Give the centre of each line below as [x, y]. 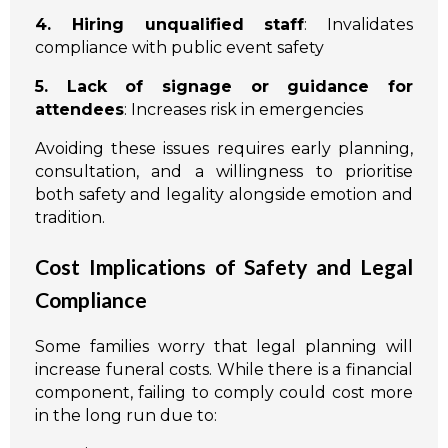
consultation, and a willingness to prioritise [224, 172]
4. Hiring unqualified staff [170, 25]
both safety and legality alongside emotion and [224, 195]
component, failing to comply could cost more [224, 393]
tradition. [70, 218]
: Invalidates [358, 25]
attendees [79, 110]
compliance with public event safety [179, 48]
